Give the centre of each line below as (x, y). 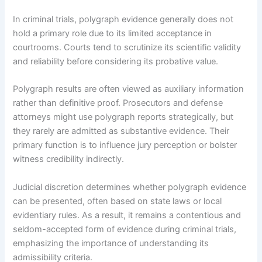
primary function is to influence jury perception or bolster (125, 145)
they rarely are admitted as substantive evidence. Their (121, 131)
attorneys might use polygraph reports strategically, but (123, 117)
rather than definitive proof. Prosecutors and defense (118, 103)
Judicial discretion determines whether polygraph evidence (130, 187)
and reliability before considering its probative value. (116, 61)
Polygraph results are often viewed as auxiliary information (129, 89)
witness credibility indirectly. (69, 159)
